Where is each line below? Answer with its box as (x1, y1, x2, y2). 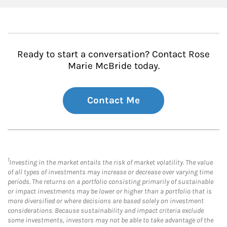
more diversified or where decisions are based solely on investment (8, 196, 204, 205)
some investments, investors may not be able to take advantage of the (8, 215, 213, 224)
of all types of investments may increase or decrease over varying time (8, 167, 213, 176)
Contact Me (87, 94, 140, 106)
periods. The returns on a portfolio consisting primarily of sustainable (8, 177, 213, 186)
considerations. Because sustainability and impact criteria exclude (8, 206, 204, 215)
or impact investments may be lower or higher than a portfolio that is (8, 186, 212, 196)
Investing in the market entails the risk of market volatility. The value (9, 158, 213, 167)
